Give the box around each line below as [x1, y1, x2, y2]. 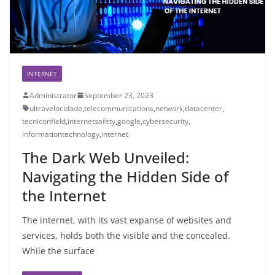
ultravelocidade [29, 103, 82, 114]
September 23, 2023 [84, 90, 153, 101]
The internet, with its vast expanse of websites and [22, 214, 231, 226]
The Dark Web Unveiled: [22, 147, 189, 168]
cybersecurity [142, 115, 188, 126]
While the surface [22, 244, 95, 257]
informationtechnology [22, 128, 99, 139]
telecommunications [84, 103, 153, 114]
